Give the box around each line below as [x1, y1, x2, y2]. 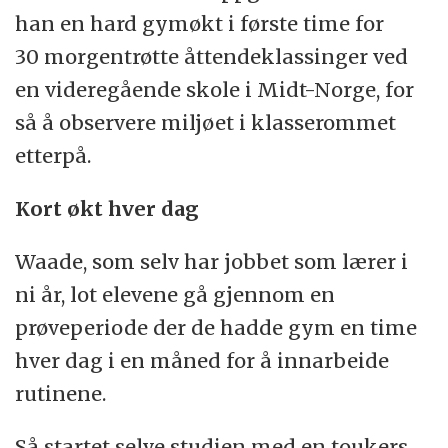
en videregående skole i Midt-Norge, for [15, 77, 415, 103]
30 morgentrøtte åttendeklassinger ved [15, 44, 409, 70]
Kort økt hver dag [15, 196, 200, 222]
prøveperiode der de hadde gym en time [15, 315, 418, 341]
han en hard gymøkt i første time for [15, 11, 385, 37]
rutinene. [15, 381, 107, 407]
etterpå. [15, 143, 92, 169]
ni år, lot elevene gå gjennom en [15, 282, 336, 308]
